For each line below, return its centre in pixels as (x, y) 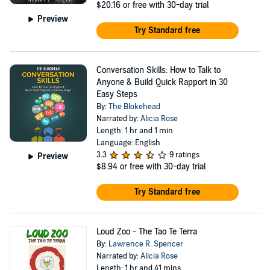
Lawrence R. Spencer (146, 244)
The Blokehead (134, 107)
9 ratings (184, 155)
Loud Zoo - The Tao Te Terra (146, 232)
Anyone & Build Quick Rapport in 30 (162, 82)
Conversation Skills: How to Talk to (158, 70)
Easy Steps (117, 94)
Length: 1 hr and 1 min (134, 131)
